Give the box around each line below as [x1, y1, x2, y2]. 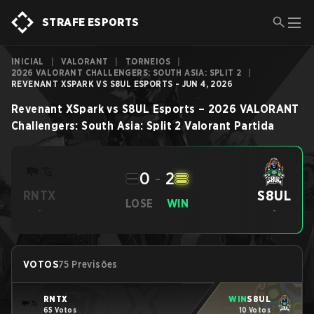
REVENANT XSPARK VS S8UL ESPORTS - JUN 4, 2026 [11, 78, 233, 89]
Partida [233, 119, 275, 132]
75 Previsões [58, 259, 118, 270]
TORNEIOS [125, 56, 171, 67]
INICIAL [11, 56, 44, 67]
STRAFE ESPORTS [42, 15, 139, 29]
